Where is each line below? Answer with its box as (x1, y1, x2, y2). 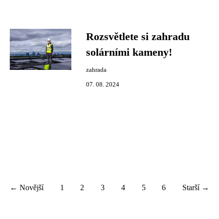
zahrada (86, 66, 107, 73)
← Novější (10, 183, 44, 192)
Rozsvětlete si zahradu (86, 31, 190, 43)
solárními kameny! (86, 46, 172, 58)
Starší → (182, 183, 209, 192)
